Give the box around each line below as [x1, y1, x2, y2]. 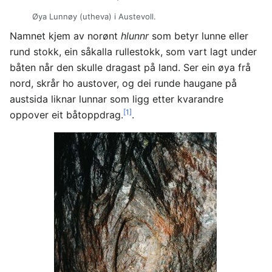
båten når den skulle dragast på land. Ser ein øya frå [10, 61, 251, 74]
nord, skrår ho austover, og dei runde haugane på [10, 77, 237, 90]
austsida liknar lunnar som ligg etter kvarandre [10, 93, 223, 106]
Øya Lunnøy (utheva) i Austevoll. [32, 11, 156, 21]
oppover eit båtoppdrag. [10, 109, 123, 121]
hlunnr [121, 30, 149, 42]
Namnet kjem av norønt [10, 30, 121, 42]
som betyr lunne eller [149, 30, 248, 42]
